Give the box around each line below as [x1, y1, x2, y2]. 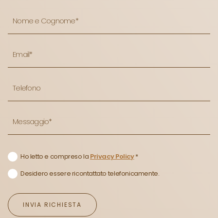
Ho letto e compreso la [20, 151, 91, 161]
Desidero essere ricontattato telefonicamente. [20, 168, 160, 178]
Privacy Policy [90, 151, 134, 161]
